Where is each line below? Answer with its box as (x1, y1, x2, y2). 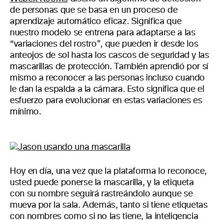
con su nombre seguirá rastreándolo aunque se (10, 190, 193, 198)
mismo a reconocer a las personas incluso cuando (10, 74, 205, 82)
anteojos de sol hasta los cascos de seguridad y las (10, 51, 209, 60)
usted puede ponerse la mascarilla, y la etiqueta (10, 178, 194, 187)
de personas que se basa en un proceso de (10, 6, 178, 15)
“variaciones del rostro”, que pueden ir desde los (10, 40, 198, 49)
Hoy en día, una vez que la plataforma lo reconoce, (10, 167, 207, 176)
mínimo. (10, 108, 41, 116)
